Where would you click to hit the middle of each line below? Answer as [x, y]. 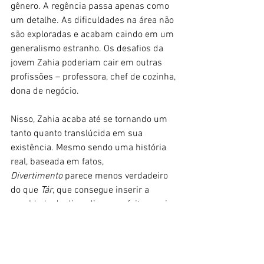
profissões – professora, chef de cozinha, [94, 77]
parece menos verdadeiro [116, 176]
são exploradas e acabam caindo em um [93, 34]
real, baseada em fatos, [58, 162]
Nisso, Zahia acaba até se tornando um [90, 119]
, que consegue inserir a [102, 190]
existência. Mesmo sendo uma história [90, 148]
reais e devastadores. [54, 218]
